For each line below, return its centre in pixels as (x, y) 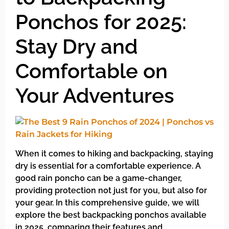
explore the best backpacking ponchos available (111, 215)
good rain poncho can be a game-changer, (99, 178)
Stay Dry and (76, 46)
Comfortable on (91, 71)
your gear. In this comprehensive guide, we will (107, 203)
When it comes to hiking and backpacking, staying (114, 154)
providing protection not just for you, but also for (111, 191)
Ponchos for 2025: (101, 22)
